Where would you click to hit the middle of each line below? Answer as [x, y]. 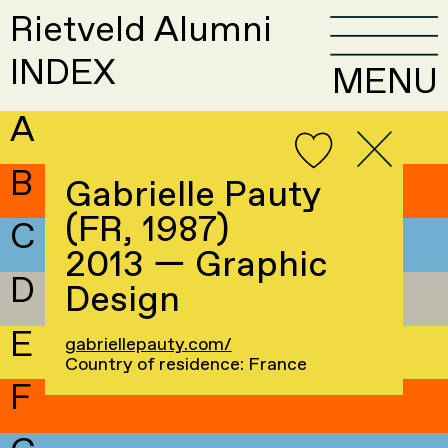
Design [122, 300]
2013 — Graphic [195, 265]
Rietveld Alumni [141, 31]
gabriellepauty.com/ [148, 344]
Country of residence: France [185, 364]
